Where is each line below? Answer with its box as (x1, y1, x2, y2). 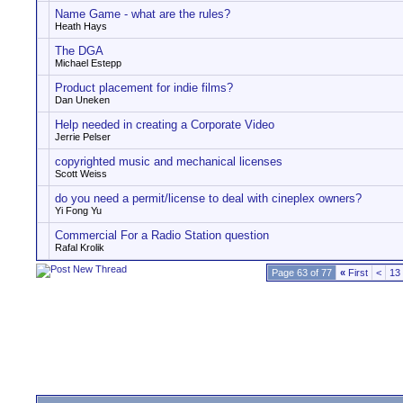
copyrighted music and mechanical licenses (55, 155, 282, 168)
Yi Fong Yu (55, 205, 102, 216)
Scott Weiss (55, 168, 107, 179)
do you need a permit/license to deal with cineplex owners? (55, 192, 362, 205)
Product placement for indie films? (55, 81, 233, 94)
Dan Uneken (55, 94, 110, 105)
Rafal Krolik (55, 242, 104, 253)
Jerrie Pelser (55, 131, 111, 142)
